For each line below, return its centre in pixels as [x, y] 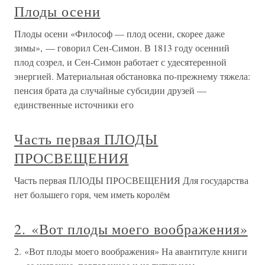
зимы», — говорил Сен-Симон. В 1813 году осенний [122, 47]
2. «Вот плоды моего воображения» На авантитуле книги [131, 251]
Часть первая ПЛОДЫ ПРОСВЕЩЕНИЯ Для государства [131, 180]
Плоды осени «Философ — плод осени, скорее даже [119, 33]
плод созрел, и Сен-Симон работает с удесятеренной [120, 62]
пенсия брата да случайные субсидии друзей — [110, 90]
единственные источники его [74, 104]
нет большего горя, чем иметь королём [92, 194]
